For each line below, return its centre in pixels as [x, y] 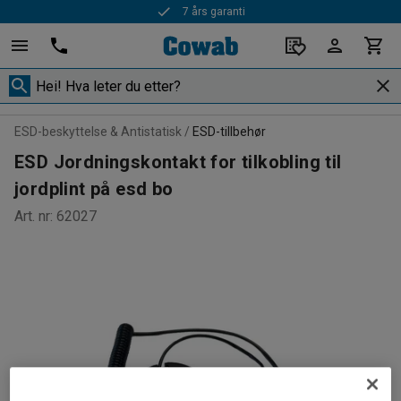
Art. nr [32, 216]
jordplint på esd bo [94, 189]
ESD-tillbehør [229, 132]
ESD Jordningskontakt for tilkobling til [178, 162]
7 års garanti [214, 12]
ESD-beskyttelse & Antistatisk [98, 132]
